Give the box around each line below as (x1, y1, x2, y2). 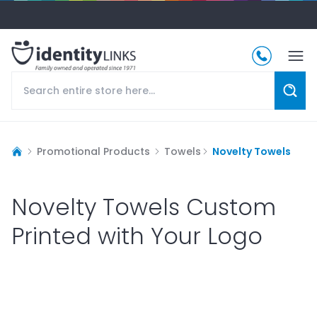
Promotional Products (37, 144, 150, 158)
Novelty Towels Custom (11, 190, 276, 223)
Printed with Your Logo (11, 219, 263, 252)
